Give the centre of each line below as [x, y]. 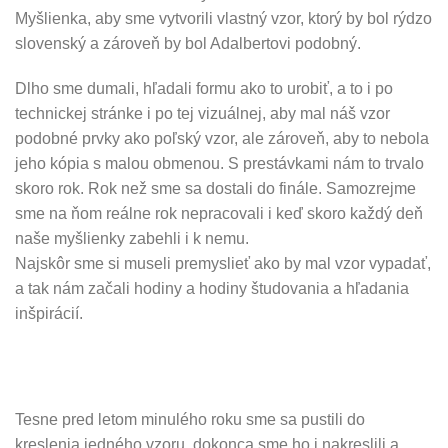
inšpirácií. [49, 314]
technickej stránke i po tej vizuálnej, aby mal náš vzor [202, 114]
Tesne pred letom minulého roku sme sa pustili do [190, 420]
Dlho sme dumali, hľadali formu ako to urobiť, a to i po [204, 89]
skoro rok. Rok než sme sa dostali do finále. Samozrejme [215, 189]
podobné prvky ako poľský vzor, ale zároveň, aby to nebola [222, 139]
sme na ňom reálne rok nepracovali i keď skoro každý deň [219, 214]
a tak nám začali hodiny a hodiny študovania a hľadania [212, 289]
